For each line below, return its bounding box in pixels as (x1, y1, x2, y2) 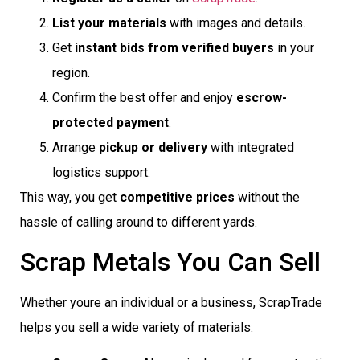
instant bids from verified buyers (75, 40, 274, 56)
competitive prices (120, 190, 235, 206)
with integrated (207, 140, 294, 156)
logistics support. (52, 165, 150, 181)
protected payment (52, 115, 169, 131)
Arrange (52, 140, 99, 156)
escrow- (236, 90, 287, 106)
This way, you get (20, 190, 120, 206)
